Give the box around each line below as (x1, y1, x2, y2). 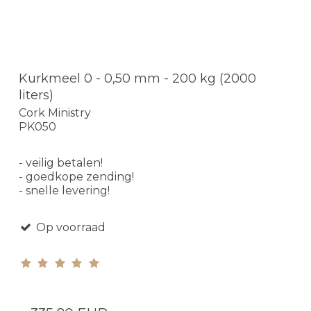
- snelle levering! (19, 184, 110, 198)
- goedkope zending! (19, 170, 134, 184)
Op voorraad (33, 221, 106, 235)
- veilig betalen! (19, 156, 103, 170)
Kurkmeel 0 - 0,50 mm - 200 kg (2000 (19, 70, 256, 86)
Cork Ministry (19, 106, 91, 120)
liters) (19, 87, 53, 103)
